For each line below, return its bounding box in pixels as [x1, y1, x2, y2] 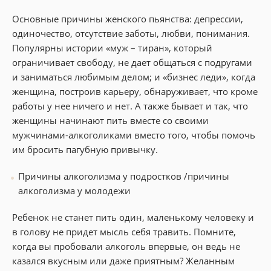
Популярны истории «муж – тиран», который [12, 41, 212, 54]
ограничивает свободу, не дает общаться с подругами [12, 56, 252, 68]
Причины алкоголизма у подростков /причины [18, 169, 229, 182]
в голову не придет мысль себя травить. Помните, [12, 225, 236, 238]
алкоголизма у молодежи [18, 184, 131, 197]
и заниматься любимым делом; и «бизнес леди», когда [12, 70, 255, 83]
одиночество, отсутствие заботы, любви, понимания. [12, 27, 250, 39]
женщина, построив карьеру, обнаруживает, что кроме [12, 85, 258, 97]
